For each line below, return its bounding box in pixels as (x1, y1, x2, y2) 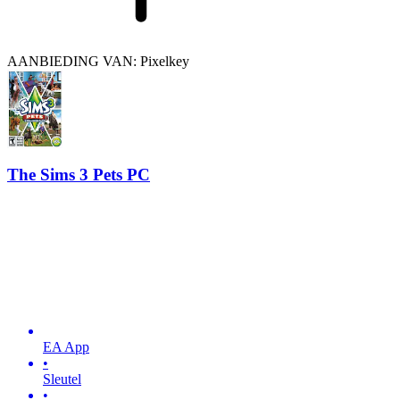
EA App (43, 338, 89, 354)
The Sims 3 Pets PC (7, 165, 150, 185)
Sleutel (43, 371, 81, 387)
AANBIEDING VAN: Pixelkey (7, 54, 189, 70)
